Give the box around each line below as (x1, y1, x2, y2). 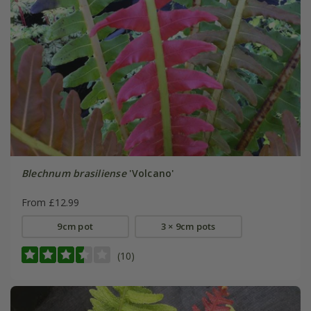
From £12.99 (21, 195, 79, 209)
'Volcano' (126, 166, 174, 180)
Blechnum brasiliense (21, 166, 126, 180)
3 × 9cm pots (160, 219, 216, 233)
